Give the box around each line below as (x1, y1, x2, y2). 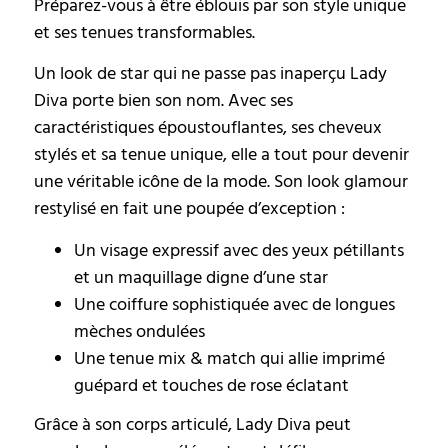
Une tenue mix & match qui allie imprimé (74, 345, 385, 371)
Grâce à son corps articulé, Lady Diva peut (34, 411, 351, 437)
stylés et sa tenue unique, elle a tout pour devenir (34, 142, 409, 168)
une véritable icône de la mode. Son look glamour (34, 169, 408, 195)
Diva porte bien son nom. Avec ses (34, 88, 293, 114)
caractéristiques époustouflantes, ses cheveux (34, 115, 382, 141)
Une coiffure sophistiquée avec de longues (74, 291, 395, 317)
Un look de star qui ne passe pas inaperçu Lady (34, 61, 387, 87)
